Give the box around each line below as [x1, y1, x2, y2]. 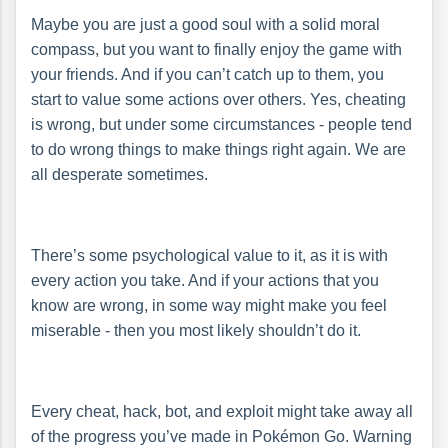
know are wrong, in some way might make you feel [31, 297, 387, 315]
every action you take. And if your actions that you [31, 272, 379, 290]
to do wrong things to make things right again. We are [31, 141, 406, 159]
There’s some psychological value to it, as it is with [31, 247, 388, 265]
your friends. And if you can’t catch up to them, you [31, 66, 384, 84]
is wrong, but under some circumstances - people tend [31, 116, 412, 134]
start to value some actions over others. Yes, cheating [31, 91, 406, 109]
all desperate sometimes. [31, 166, 208, 184]
